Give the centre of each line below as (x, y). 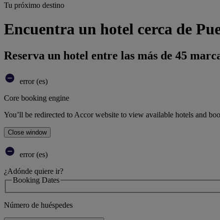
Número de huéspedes (38, 205)
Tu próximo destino (34, 5)
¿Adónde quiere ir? (34, 171)
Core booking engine (37, 98)
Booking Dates (36, 180)
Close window (27, 132)
